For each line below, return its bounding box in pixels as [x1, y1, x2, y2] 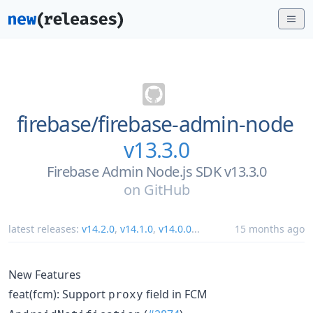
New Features [8, 267, 81, 282]
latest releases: [8, 222, 82, 235]
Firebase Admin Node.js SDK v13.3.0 [47, 162, 266, 181]
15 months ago [235, 222, 305, 235]
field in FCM [143, 286, 208, 302]
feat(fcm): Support [8, 286, 108, 302]
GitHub [143, 180, 190, 199]
